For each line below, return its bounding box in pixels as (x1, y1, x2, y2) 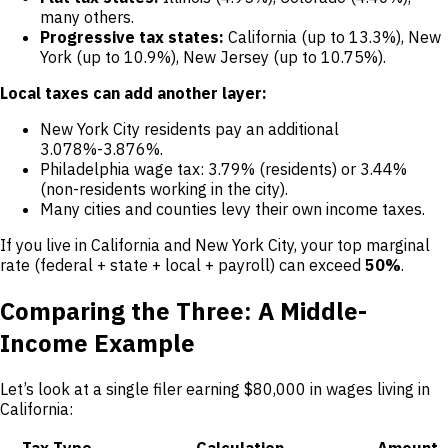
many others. (40, 6, 134, 27)
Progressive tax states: (40, 26, 224, 47)
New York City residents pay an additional (40, 118, 339, 139)
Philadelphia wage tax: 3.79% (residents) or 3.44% (40, 158, 407, 179)
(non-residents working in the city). (40, 178, 288, 199)
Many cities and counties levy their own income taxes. (40, 198, 425, 219)
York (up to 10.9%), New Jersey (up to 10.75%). (40, 46, 386, 67)
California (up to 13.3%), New (224, 26, 441, 47)
